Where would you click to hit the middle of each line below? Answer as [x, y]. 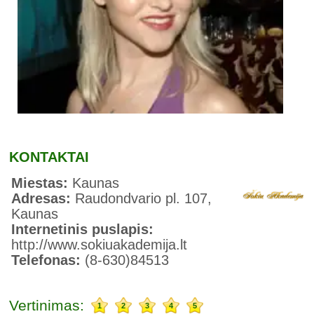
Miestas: [42, 183]
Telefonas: [48, 260]
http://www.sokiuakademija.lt [100, 244]
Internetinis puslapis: [83, 229]
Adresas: [43, 198]
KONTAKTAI [49, 157]
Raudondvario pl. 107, [144, 198]
